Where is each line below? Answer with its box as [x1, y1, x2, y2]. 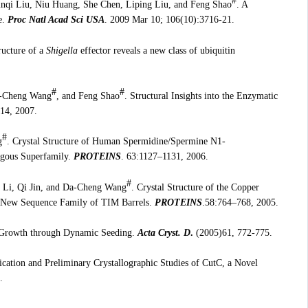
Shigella [45, 45, 78, 56]
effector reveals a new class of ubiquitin [77, 45, 235, 56]
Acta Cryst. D [137, 227, 190, 238]
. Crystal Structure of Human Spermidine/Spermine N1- [6, 136, 225, 147]
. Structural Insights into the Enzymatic [124, 90, 278, 101]
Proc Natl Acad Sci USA [7, 14, 104, 25]
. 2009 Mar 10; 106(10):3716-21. [104, 14, 234, 25]
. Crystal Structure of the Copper [131, 181, 259, 192]
